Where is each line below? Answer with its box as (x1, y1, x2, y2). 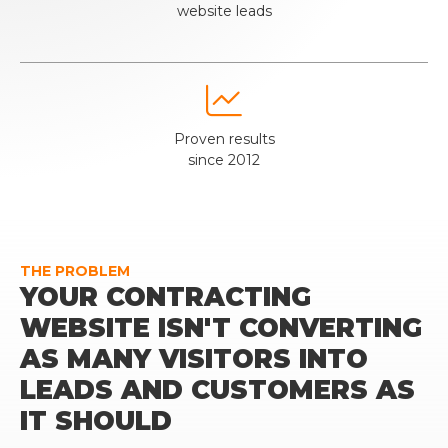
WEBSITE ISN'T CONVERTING (20, 312, 422, 344)
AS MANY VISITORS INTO (20, 343, 368, 375)
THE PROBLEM (20, 262, 130, 280)
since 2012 (188, 151, 260, 169)
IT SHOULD (20, 405, 172, 437)
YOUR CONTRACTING (20, 281, 311, 313)
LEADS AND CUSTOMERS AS (20, 374, 415, 406)
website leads (176, 2, 272, 20)
